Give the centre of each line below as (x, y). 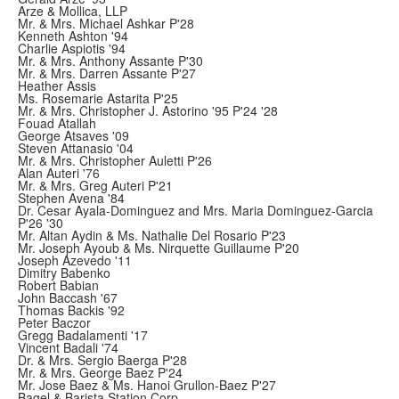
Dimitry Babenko (64, 273)
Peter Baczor (54, 322)
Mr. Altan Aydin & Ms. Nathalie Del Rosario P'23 (152, 235)
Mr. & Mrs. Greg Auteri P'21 (95, 185)
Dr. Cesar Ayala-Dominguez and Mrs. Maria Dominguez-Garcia (195, 210)
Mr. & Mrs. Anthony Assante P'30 (110, 61)
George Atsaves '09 (73, 135)
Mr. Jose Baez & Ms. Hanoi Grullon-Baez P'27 (147, 385)
